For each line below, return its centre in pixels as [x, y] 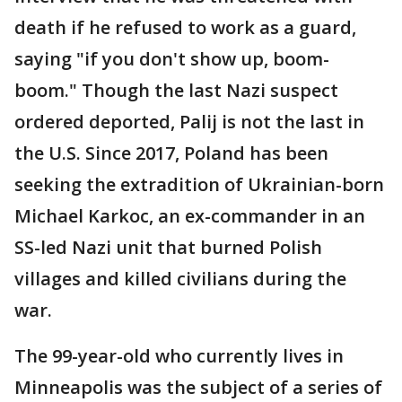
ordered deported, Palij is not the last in [189, 122]
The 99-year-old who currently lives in [179, 356]
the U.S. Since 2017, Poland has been [171, 153]
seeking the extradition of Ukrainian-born [199, 184]
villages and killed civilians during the [180, 279]
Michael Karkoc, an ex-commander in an [190, 216]
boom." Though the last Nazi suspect [176, 90]
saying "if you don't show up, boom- [172, 59]
